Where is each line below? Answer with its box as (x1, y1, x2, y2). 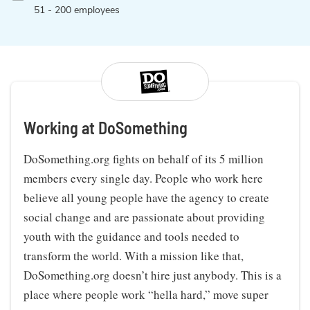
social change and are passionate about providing (24, 209, 265, 225)
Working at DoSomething (24, 118, 188, 138)
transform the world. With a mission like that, (24, 248, 244, 264)
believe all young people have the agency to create (24, 190, 269, 206)
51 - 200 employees (34, 3, 120, 17)
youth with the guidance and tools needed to (24, 228, 239, 244)
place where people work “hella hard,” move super (24, 286, 268, 302)
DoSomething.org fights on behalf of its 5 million (24, 151, 264, 167)
